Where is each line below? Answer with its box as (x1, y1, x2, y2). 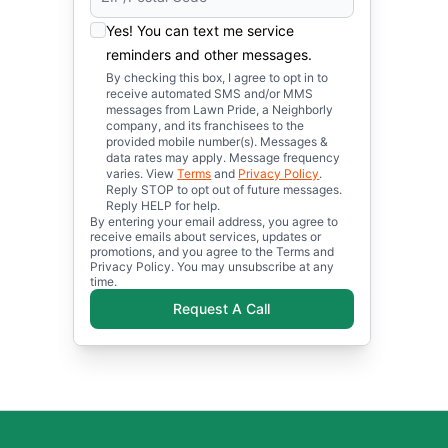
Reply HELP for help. (106, 198, 221, 213)
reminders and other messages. (106, 46, 313, 63)
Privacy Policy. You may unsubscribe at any (90, 259, 335, 274)
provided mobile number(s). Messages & (106, 134, 329, 149)
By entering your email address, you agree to (90, 214, 339, 229)
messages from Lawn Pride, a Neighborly (106, 102, 334, 117)
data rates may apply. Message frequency (106, 150, 341, 165)
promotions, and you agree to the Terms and (90, 244, 335, 259)
